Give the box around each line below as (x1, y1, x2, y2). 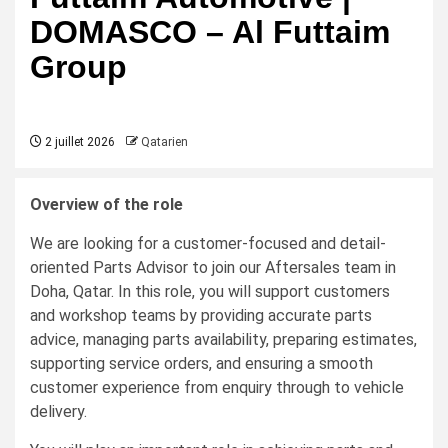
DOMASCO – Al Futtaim (30, 14, 390, 50)
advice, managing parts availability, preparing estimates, (30, 330, 417, 349)
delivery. (30, 402, 87, 421)
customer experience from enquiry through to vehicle (30, 378, 404, 397)
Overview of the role (30, 195, 183, 214)
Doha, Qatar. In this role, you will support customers (30, 282, 390, 301)
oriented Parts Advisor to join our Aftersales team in (30, 258, 396, 277)
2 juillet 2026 (42, 135, 115, 149)
